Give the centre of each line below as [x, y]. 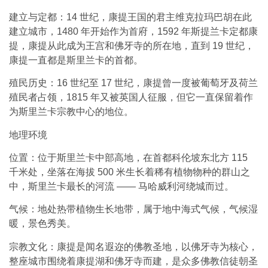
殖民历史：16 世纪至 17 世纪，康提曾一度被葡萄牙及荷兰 [133, 83]
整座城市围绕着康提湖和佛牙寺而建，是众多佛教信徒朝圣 [133, 261]
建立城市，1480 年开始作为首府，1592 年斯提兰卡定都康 [133, 31]
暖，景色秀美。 [42, 224]
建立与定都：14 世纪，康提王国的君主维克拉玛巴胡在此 [130, 17]
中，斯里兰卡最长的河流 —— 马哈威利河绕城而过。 [121, 187]
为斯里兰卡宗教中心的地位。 [71, 112]
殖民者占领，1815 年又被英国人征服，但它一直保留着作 [131, 98]
